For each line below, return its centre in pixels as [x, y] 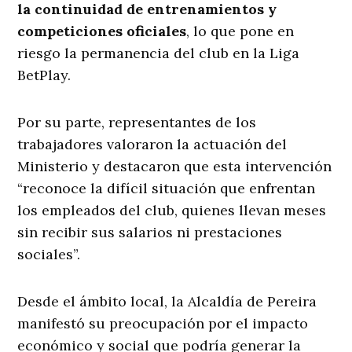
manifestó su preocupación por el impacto [163, 324]
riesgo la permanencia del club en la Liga [159, 53]
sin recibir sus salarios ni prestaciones [150, 233]
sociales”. [49, 255]
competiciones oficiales [102, 31]
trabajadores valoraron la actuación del [152, 145]
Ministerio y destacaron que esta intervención [175, 167]
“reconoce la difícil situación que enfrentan [167, 189]
